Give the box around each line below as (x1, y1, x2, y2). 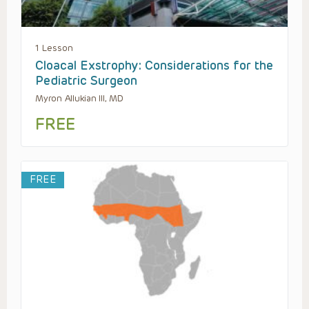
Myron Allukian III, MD (35, 92, 123, 103)
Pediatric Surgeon (35, 72, 137, 88)
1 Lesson (35, 42, 73, 53)
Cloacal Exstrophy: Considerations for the (35, 57, 273, 73)
